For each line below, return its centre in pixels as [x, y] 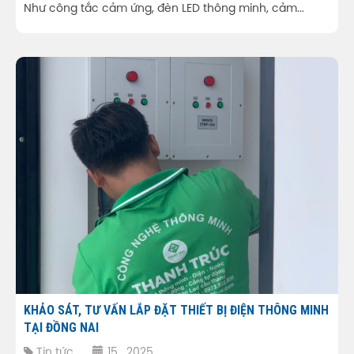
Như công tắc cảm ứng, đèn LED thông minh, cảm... [164, 9]
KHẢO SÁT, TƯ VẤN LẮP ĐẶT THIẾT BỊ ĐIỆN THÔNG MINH [176, 310]
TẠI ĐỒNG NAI [61, 327]
